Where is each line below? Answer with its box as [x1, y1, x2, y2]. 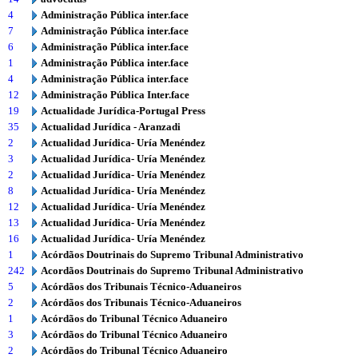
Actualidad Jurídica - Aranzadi [41, 121, 181, 133]
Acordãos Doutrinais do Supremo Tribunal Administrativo [41, 265, 304, 276]
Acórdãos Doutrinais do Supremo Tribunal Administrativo [41, 249, 304, 261]
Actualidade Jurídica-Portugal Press [41, 105, 205, 117]
